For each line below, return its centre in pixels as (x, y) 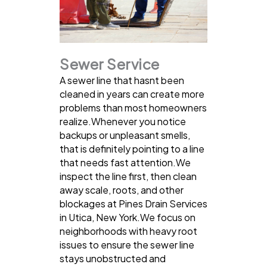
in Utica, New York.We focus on (128, 218)
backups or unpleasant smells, (125, 135)
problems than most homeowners (133, 108)
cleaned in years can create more (132, 94)
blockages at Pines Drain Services (133, 204)
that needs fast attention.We (125, 163)
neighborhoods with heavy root (128, 231)
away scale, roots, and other (122, 190)
